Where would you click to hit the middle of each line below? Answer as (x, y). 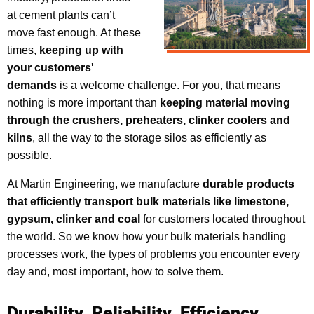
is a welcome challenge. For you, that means (169, 85)
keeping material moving (225, 102)
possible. (29, 155)
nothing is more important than (83, 102)
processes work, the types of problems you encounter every (153, 254)
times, (23, 50)
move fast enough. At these (74, 32)
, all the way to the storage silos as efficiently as (149, 137)
